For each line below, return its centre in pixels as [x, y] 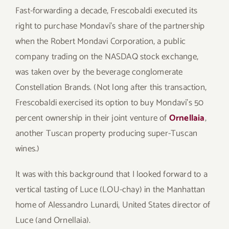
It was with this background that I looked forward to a [111, 175]
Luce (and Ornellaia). [53, 221]
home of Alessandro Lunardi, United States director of [113, 205]
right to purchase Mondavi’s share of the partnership [110, 26]
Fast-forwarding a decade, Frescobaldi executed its [107, 11]
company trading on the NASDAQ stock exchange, [107, 57]
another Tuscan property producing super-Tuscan [107, 134]
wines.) [28, 149]
